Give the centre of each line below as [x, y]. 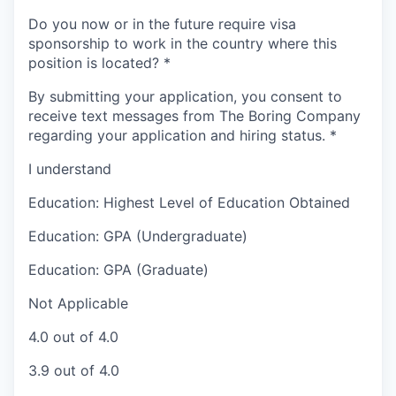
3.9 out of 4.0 [74, 371]
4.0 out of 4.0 [73, 337]
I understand [70, 169]
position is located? [94, 63]
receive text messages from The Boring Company [194, 116]
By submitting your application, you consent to [185, 97]
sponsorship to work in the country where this [183, 44]
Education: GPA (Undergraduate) [138, 236]
